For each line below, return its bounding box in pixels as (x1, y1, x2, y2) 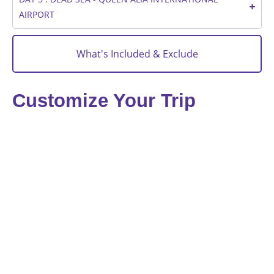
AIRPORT (19, 9, 54, 21)
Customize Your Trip (12, 90, 196, 112)
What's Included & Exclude (76, 47, 198, 61)
